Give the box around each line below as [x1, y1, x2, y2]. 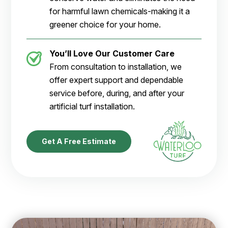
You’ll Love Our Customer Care [49, 48, 175, 59]
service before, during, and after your [49, 88, 185, 99]
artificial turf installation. [49, 101, 135, 112]
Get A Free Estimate [42, 136, 117, 146]
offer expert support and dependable [49, 75, 184, 85]
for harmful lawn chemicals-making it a [49, 6, 190, 17]
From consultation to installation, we [49, 62, 182, 72]
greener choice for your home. [49, 19, 161, 30]
